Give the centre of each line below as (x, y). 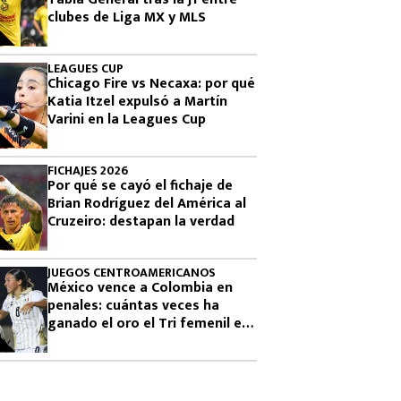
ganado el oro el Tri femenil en (149, 324)
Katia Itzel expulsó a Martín (137, 102)
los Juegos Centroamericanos (144, 341)
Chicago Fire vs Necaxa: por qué (151, 84)
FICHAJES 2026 (88, 171)
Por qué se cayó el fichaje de (140, 186)
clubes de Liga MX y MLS (127, 17)
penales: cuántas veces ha (133, 306)
